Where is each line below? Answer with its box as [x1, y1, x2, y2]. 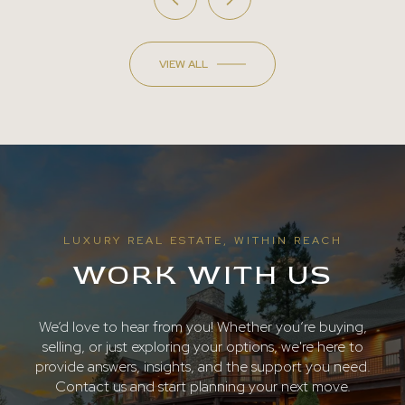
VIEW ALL [159, 57, 208, 72]
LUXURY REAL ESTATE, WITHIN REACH [62, 233, 343, 249]
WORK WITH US [72, 257, 333, 294]
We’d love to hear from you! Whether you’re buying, [38, 316, 367, 336]
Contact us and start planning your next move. [54, 376, 351, 396]
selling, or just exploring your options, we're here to [42, 336, 363, 356]
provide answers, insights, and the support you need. [34, 356, 371, 376]
